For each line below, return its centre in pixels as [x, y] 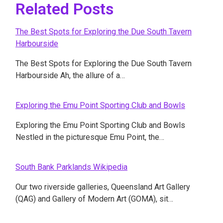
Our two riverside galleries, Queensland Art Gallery [103, 187]
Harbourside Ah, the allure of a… [70, 75]
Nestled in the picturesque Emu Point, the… [90, 137]
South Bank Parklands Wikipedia [71, 167]
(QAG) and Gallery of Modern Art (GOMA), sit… [94, 199]
